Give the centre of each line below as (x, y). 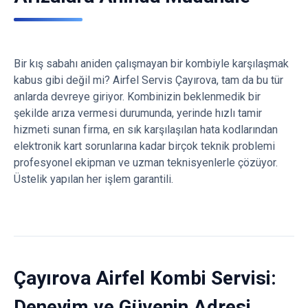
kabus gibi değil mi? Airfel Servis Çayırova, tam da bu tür (148, 80)
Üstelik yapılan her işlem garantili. (93, 179)
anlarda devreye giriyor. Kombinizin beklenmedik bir (137, 97)
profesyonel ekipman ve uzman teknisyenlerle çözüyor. (146, 163)
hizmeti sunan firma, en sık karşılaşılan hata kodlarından (146, 130)
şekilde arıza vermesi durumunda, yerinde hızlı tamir (138, 113)
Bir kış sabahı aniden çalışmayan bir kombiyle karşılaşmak (151, 64)
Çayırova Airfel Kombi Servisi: (145, 278)
